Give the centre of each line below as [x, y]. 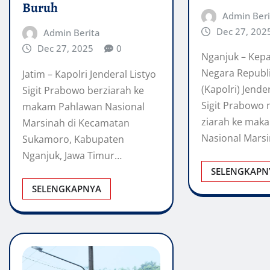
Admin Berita [71, 32]
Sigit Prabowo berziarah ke [83, 90]
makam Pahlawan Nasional [83, 106]
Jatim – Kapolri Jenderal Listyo [89, 74]
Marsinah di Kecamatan [76, 123]
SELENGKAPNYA [67, 188]
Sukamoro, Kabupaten [73, 139]
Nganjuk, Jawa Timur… [72, 155]
